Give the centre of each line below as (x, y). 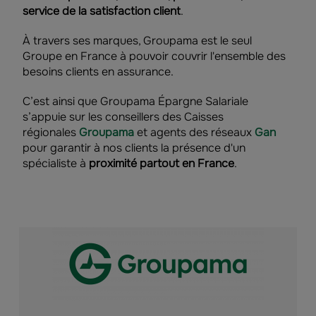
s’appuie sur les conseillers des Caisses (123, 117)
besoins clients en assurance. (98, 72)
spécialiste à (56, 163)
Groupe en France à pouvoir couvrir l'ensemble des (154, 56)
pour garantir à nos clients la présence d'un (134, 148)
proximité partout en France (162, 163)
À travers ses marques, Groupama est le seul (137, 41)
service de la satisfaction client (102, 11)
